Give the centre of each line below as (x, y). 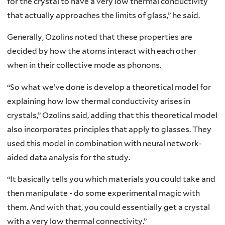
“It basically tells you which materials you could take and (111, 179)
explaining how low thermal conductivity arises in (99, 101)
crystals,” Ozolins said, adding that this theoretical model (112, 115)
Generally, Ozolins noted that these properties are (100, 37)
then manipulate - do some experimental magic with (103, 193)
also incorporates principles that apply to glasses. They (109, 129)
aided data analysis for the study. (69, 157)
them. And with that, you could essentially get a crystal (108, 207)
